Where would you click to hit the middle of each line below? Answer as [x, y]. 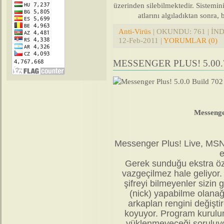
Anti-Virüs [135, 31]
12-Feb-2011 [138, 40]
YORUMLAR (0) [190, 40]
